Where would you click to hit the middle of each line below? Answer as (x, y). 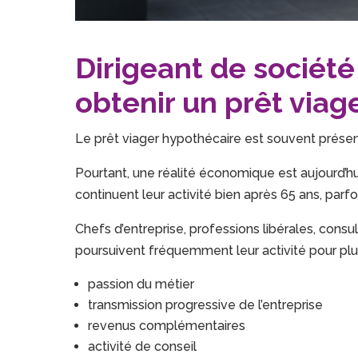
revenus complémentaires (167, 326)
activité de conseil (143, 347)
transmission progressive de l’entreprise (206, 305)
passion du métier (141, 284)
